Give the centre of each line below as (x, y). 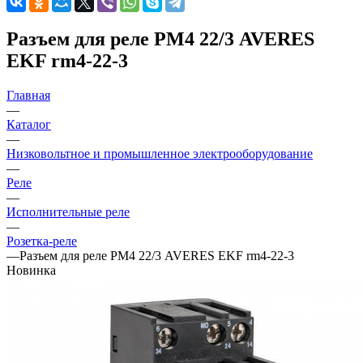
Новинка (31, 270)
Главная (28, 95)
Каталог (29, 124)
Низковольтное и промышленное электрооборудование (160, 153)
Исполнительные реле (68, 211)
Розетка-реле (42, 241)
